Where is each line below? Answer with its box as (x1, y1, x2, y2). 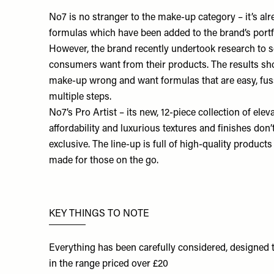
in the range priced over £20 (49, 259, 168, 270)
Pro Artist (75, 108, 117, 118)
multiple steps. (49, 92, 111, 102)
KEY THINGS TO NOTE (49, 209, 149, 219)
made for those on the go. (49, 155, 158, 166)
